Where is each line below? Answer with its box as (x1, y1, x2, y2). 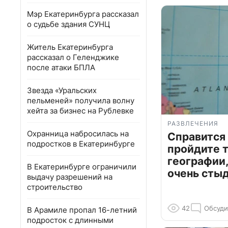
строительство (27, 182, 82, 192)
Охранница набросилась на (27, 129, 129, 138)
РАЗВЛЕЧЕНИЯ (167, 120, 218, 128)
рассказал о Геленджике (27, 52, 119, 62)
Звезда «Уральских (27, 85, 97, 95)
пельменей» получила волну (27, 96, 134, 105)
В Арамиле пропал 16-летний (27, 205, 137, 215)
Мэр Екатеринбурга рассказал (27, 9, 139, 19)
